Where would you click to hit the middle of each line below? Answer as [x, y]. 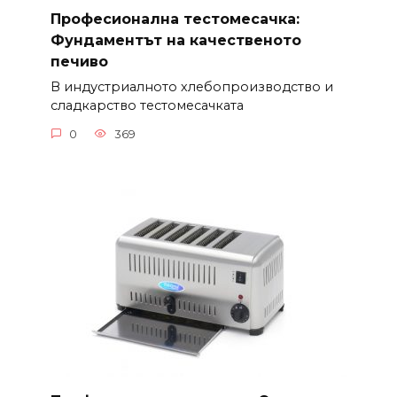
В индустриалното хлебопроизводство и [191, 87]
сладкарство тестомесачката [147, 106]
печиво [79, 61]
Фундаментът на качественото [175, 40]
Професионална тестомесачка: [175, 19]
